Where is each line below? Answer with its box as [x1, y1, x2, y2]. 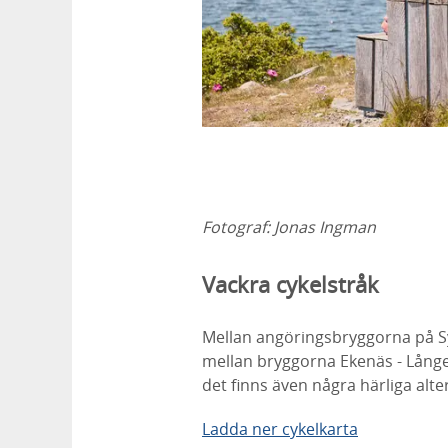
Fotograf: [202, 216, 274, 238]
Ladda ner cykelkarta [202, 418, 358, 440]
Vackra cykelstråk [202, 269, 385, 299]
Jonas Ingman [274, 216, 376, 238]
